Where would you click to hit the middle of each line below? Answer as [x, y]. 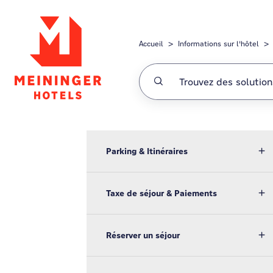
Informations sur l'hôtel [218, 44]
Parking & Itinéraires [147, 151]
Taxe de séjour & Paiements [161, 193]
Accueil [151, 44]
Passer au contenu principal [142, 12]
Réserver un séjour [143, 235]
